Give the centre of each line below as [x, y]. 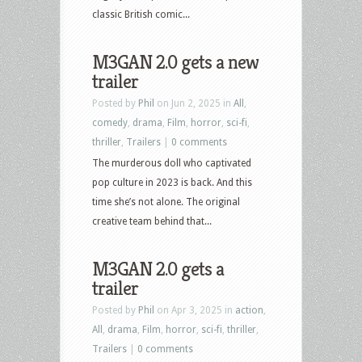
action [249, 310]
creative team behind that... [152, 221]
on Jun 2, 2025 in [194, 103]
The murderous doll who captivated [172, 163]
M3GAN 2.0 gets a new [175, 62]
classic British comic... [141, 14]
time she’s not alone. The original [166, 202]
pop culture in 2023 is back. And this [172, 182]
